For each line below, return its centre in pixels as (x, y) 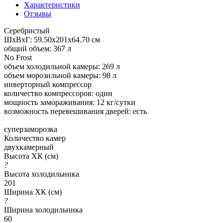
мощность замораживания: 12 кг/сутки (70, 102)
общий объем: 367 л (38, 48)
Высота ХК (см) (31, 156)
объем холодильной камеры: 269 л (62, 66)
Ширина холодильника (43, 210)
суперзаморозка (31, 129)
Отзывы (38, 13)
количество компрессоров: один (58, 93)
